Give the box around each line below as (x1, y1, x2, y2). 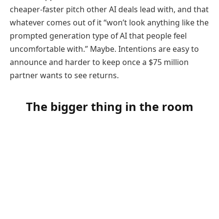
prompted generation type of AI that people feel (10, 30, 187, 41)
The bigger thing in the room (26, 98, 193, 115)
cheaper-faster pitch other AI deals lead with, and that (10, 3, 209, 15)
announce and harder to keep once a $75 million (10, 56, 189, 67)
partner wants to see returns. (10, 69, 119, 81)
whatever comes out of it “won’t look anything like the (10, 17, 209, 28)
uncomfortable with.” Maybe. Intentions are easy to (10, 43, 199, 54)
